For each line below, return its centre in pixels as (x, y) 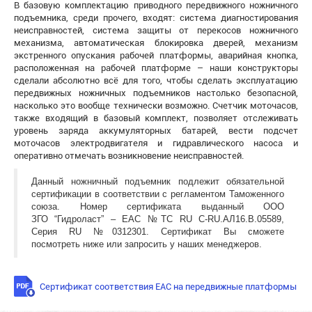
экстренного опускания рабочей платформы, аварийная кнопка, (156, 55)
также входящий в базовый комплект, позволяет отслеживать (156, 117)
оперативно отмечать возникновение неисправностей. (129, 155)
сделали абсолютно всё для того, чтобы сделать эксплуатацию (156, 80)
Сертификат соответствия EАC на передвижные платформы (168, 286)
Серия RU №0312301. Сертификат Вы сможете (158, 231)
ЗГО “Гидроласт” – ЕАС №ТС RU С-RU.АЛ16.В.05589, (158, 219)
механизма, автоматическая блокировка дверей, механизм (156, 42)
